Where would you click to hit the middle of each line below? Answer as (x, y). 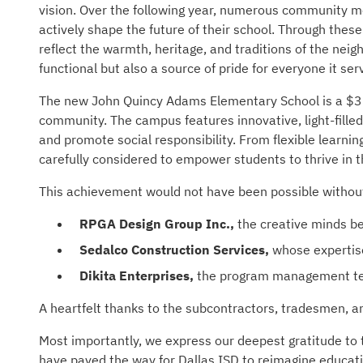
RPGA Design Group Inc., (157, 224)
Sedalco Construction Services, (174, 250)
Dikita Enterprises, (137, 275)
